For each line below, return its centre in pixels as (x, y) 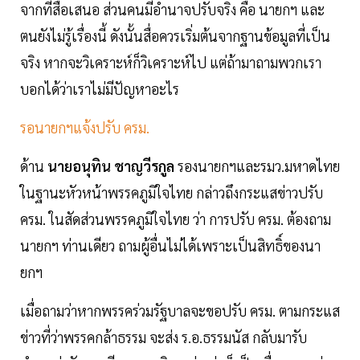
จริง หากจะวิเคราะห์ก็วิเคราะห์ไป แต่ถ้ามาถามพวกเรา (171, 63)
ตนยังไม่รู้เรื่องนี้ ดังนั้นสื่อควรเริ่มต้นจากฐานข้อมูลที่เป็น (175, 36)
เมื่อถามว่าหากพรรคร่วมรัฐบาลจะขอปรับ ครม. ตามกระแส (180, 311)
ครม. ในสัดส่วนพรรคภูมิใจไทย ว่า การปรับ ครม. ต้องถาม (176, 219)
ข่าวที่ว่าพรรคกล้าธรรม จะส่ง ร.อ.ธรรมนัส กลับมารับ (164, 337)
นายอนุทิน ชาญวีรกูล (111, 166)
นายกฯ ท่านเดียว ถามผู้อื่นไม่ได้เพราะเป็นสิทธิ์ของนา (170, 246)
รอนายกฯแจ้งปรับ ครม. (86, 128)
